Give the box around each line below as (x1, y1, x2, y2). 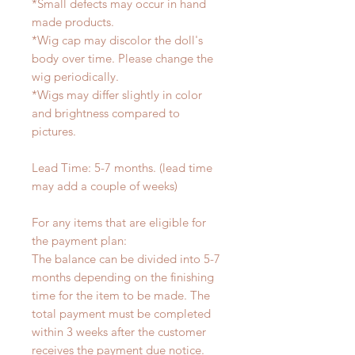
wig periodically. (32, 69, 125, 85)
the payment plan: (32, 233, 127, 249)
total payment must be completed (32, 306, 211, 322)
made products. (32, 14, 117, 30)
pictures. (32, 124, 76, 139)
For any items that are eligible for (32, 215, 206, 231)
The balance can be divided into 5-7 (32, 251, 220, 267)
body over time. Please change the (32, 51, 213, 67)
